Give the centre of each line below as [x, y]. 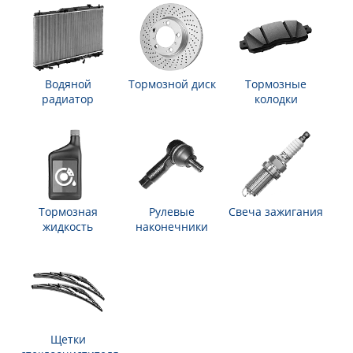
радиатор [68, 99]
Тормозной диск [172, 84]
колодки [276, 99]
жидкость [68, 227]
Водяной [68, 84]
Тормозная [68, 212]
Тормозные [276, 84]
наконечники [172, 227]
